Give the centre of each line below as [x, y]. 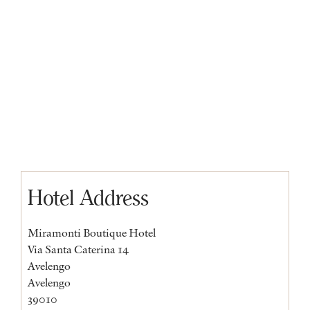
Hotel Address [88, 197]
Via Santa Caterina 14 [78, 249]
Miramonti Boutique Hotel [92, 232]
